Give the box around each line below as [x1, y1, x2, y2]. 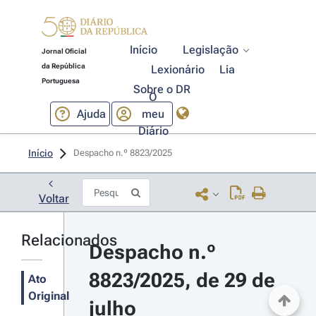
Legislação [183, 43, 239, 56]
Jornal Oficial [41, 47, 87, 55]
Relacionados [21, 231, 117, 249]
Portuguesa [41, 77, 80, 85]
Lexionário [151, 63, 205, 76]
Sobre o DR [133, 83, 190, 96]
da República [41, 62, 85, 70]
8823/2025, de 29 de [88, 269, 275, 292]
